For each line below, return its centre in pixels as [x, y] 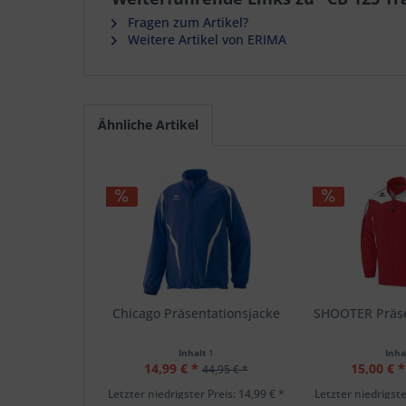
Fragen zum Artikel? [186, 22]
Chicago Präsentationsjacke [197, 313]
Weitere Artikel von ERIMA [205, 39]
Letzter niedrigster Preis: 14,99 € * [197, 394]
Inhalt [194, 353]
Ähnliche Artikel [148, 125]
